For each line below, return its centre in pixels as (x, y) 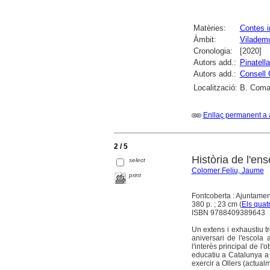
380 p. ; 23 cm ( (216, 204)
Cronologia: (213, 51)
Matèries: (209, 28)
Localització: (215, 87)
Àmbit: (205, 39)
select (137, 160)
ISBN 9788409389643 (228, 213)
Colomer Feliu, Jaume (228, 171)
